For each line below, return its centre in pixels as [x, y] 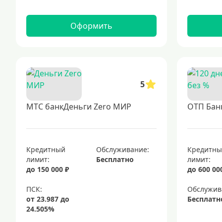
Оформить [91, 26]
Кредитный [46, 149]
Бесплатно [115, 159]
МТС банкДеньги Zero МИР [79, 107]
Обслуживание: [123, 149]
